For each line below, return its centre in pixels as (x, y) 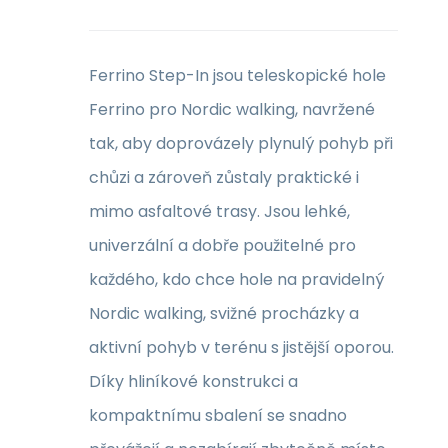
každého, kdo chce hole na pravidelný (236, 279)
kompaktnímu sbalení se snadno (218, 415)
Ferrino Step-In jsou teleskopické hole (237, 75)
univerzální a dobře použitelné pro (222, 245)
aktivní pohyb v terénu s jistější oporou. (241, 347)
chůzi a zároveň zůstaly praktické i (224, 177)
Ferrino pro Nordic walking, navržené (232, 109)
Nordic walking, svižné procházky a (224, 313)
